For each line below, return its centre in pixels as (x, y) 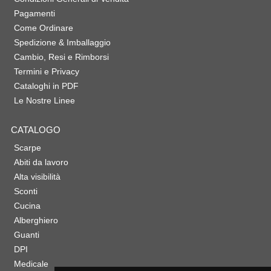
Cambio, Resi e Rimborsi (61, 57)
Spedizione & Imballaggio (62, 43)
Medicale (31, 264)
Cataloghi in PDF (46, 86)
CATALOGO (35, 130)
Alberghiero (36, 220)
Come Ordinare (43, 28)
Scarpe (27, 148)
